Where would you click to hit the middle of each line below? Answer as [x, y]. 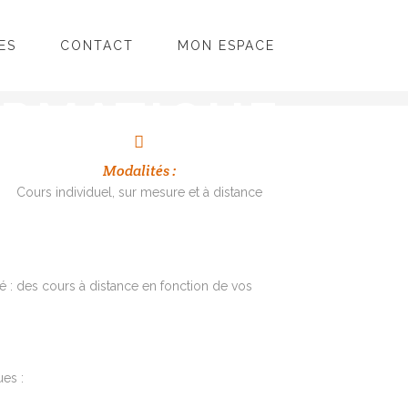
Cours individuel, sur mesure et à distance [139, 193]
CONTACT [97, 46]
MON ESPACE [226, 46]
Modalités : [139, 171]
